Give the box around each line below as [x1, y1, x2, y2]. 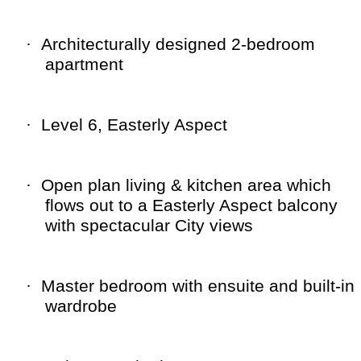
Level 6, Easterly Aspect [41, 115, 227, 135]
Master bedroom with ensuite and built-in [41, 276, 355, 297]
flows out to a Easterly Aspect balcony [45, 196, 338, 216]
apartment [45, 55, 123, 75]
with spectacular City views [45, 216, 253, 236]
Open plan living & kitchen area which [41, 176, 331, 196]
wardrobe [45, 297, 117, 317]
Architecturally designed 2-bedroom [41, 35, 315, 55]
